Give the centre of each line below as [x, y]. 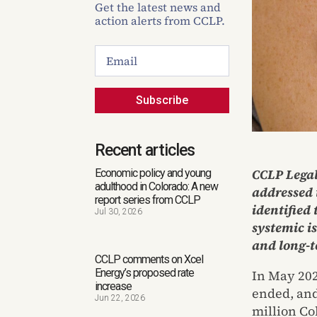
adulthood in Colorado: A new [157, 187]
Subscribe [162, 100]
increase [114, 287]
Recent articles [145, 151]
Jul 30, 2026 [119, 212]
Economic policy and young [153, 173]
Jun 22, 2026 [120, 298]
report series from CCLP [148, 200]
